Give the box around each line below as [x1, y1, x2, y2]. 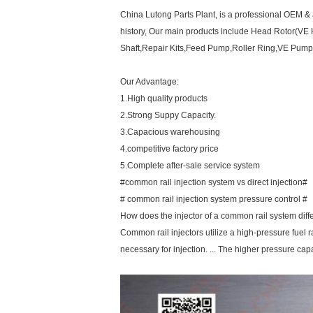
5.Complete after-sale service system [120, 161, 260, 170]
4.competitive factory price [120, 144, 219, 154]
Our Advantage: [120, 77, 179, 87]
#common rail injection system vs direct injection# [120, 177, 307, 187]
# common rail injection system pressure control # [120, 194, 307, 204]
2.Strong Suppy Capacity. [120, 110, 216, 120]
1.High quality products [120, 94, 208, 103]
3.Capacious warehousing [120, 127, 220, 137]
